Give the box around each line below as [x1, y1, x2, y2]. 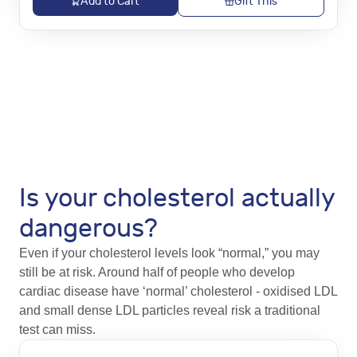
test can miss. [19, 323, 96, 336]
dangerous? [19, 214, 158, 244]
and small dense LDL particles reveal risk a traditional [19, 304, 320, 317]
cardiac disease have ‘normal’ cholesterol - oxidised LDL [19, 284, 337, 298]
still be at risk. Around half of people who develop [19, 265, 295, 279]
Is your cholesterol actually [19, 183, 335, 214]
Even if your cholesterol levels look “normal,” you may [19, 246, 320, 260]
